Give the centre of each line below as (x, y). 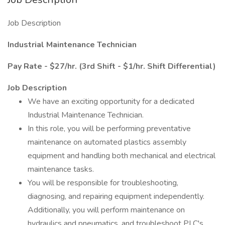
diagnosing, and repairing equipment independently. (116, 196)
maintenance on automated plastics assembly (107, 142)
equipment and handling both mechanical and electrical (122, 156)
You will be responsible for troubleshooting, (103, 183)
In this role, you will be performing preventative (109, 129)
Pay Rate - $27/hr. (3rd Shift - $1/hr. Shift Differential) (112, 66)
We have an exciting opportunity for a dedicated (111, 101)
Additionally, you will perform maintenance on (106, 210)
